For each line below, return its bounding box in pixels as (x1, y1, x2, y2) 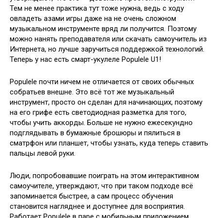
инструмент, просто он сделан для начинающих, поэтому (10, 98, 202, 107)
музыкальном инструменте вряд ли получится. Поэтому (10, 24, 197, 33)
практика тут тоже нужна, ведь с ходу (56, 4, 184, 13)
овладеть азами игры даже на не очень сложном (10, 14, 176, 23)
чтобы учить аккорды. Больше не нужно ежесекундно (10, 118, 193, 127)
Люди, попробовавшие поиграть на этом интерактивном (10, 171, 199, 180)
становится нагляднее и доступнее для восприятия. (10, 202, 185, 211)
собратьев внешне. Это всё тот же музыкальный (10, 88, 174, 96)
